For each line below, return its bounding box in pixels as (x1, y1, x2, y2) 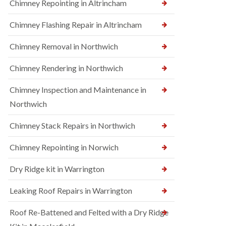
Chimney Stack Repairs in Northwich (10, 121, 135, 130)
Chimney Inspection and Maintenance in (10, 85, 146, 94)
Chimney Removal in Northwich (10, 41, 118, 51)
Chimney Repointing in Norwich (10, 142, 119, 152)
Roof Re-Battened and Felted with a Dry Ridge (10, 207, 168, 217)
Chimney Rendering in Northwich (10, 63, 123, 73)
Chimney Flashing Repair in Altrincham (10, 20, 142, 29)
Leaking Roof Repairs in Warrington (10, 186, 132, 195)
